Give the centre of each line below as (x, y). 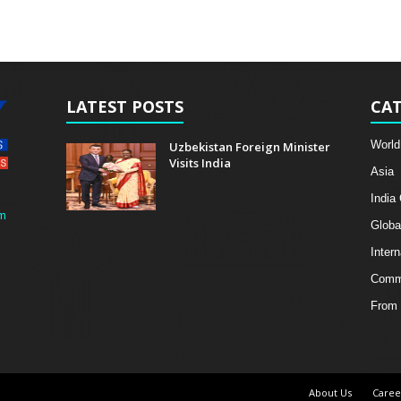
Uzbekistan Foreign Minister (249, 146)
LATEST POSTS (124, 106)
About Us (330, 392)
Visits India (200, 162)
